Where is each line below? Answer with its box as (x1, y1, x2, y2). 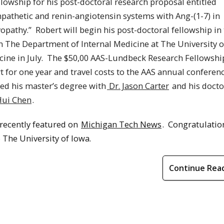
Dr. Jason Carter (107, 80, 169, 91)
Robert (35, 24, 61, 35)
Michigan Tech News (81, 118, 161, 130)
